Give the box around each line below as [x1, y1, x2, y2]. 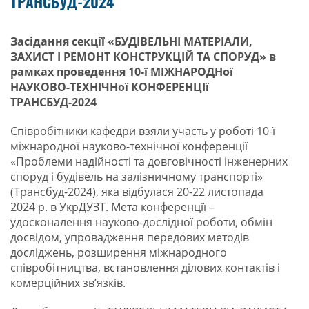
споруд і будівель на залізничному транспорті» [10, 169, 263, 184]
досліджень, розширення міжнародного [10, 245, 227, 260]
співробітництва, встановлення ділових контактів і [10, 260, 280, 275]
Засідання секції [10, 34, 108, 49]
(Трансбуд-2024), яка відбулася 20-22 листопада [10, 184, 263, 199]
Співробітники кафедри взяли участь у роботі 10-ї [10, 123, 275, 139]
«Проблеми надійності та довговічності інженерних [10, 154, 288, 169]
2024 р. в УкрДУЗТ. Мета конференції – [10, 199, 215, 215]
